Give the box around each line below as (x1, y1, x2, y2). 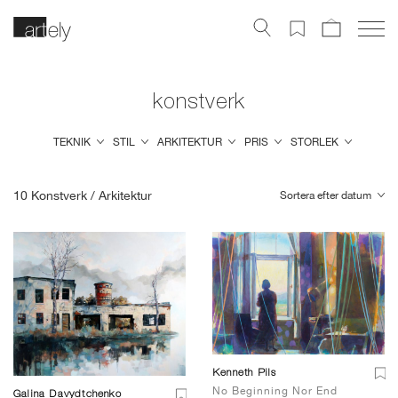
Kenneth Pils (212, 367, 277, 378)
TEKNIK (52, 136, 91, 149)
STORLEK (290, 136, 338, 149)
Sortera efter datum (280, 189, 371, 203)
